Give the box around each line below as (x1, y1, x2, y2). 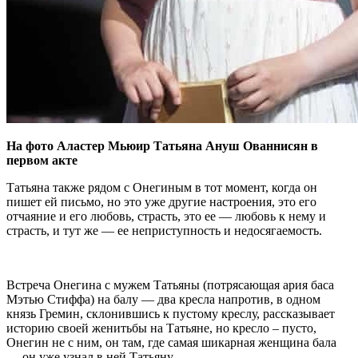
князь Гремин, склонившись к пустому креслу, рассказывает (6, 306, 335, 320)
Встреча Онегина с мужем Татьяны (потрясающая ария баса (6, 277, 334, 292)
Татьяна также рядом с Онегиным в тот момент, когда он (6, 180, 317, 194)
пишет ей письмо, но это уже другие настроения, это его (6, 194, 316, 209)
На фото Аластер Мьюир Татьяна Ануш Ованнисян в (6, 138, 318, 153)
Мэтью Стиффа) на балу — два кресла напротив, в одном (6, 292, 320, 306)
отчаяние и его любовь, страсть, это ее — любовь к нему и (6, 209, 326, 223)
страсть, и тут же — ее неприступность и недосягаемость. (6, 223, 322, 237)
